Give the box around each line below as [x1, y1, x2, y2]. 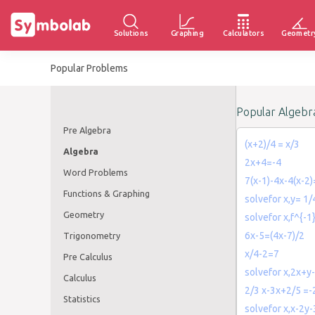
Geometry [63, 209, 104, 219]
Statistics [63, 293, 101, 304]
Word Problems [63, 167, 128, 177]
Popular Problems [51, 63, 128, 74]
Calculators [222, 28, 264, 37]
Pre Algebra [63, 124, 111, 135]
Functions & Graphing [63, 188, 150, 198]
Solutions [113, 28, 148, 37]
